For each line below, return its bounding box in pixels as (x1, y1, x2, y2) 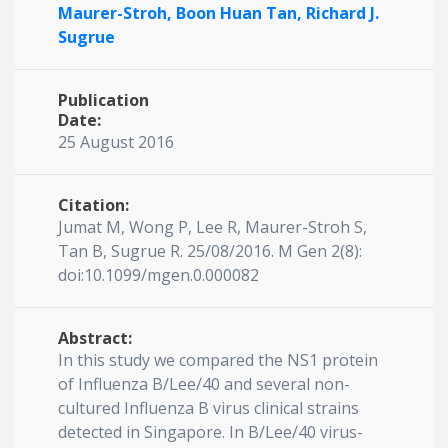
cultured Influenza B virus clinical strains (58, 397, 359, 419)
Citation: (58, 194, 129, 216)
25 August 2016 (58, 131, 174, 153)
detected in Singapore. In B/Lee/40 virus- (58, 421, 363, 443)
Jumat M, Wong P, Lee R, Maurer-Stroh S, (58, 216, 367, 238)
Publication (58, 89, 149, 111)
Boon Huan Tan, (176, 2, 306, 24)
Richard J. (306, 2, 379, 24)
